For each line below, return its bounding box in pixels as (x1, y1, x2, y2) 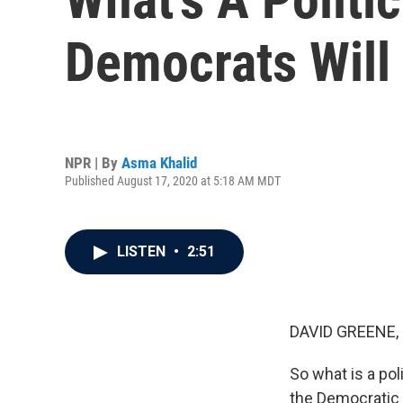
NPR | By (65, 153, 121, 172)
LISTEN (117, 243, 169, 260)
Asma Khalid (121, 153, 197, 172)
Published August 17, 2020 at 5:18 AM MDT (65, 173, 281, 188)
